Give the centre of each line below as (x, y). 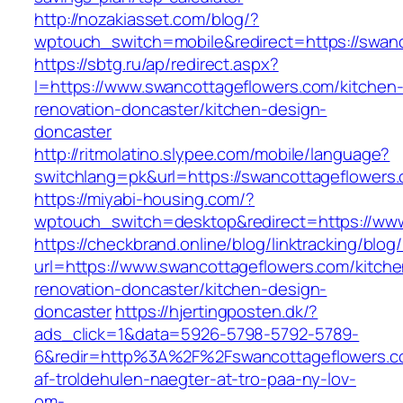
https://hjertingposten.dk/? (217, 312)
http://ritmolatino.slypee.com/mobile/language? (212, 154)
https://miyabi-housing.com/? (145, 199)
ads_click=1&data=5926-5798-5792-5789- (197, 334)
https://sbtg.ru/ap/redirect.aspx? (157, 64)
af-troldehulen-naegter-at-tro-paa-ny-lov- (195, 379)
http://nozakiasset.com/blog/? (147, 19)
